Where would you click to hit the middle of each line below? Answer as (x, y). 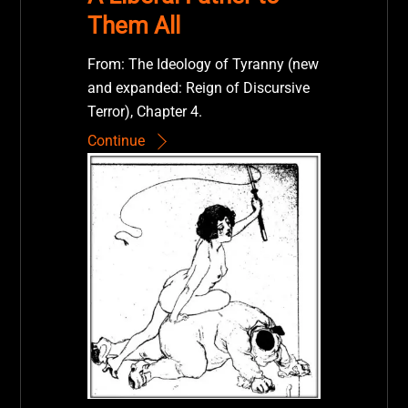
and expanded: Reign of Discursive (198, 87)
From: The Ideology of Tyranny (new (203, 64)
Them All (133, 25)
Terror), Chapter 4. (144, 111)
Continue (116, 141)
